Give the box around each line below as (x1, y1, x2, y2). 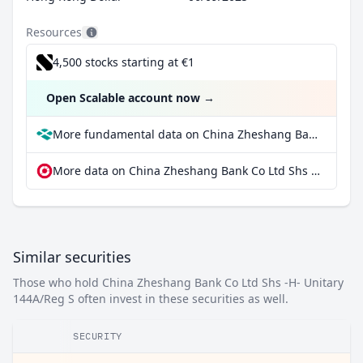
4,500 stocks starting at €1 (53, 54, 194, 70)
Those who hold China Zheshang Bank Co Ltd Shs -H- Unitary (13, 275, 344, 290)
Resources (26, 24, 82, 40)
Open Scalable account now (46, 90, 200, 105)
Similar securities (13, 247, 131, 267)
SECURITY (73, 330, 122, 342)
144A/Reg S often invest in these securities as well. (13, 291, 288, 306)
